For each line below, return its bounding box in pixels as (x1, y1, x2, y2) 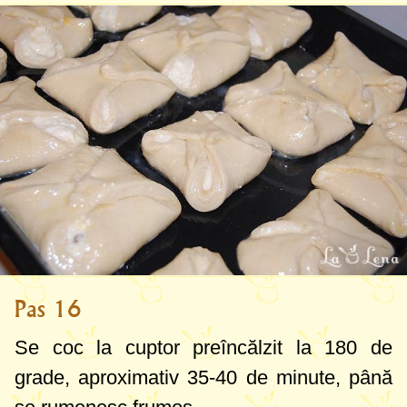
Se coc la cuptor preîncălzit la (15, 336, 325, 360)
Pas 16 (15, 295, 82, 323)
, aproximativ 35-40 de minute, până (65, 366, 392, 390)
